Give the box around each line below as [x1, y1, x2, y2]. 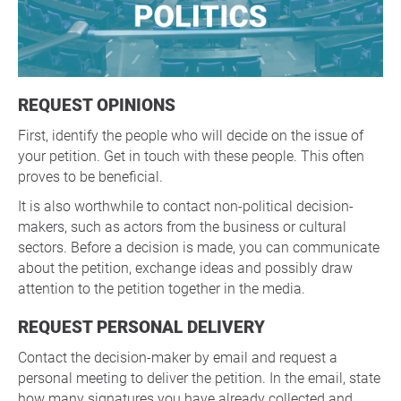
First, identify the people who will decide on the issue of [18, 127, 363, 145]
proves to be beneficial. [18, 168, 163, 186]
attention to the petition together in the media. [18, 280, 305, 298]
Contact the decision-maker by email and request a [18, 349, 337, 367]
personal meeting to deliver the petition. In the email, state [18, 370, 380, 388]
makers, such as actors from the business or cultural [18, 218, 346, 236]
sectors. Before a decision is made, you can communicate [18, 239, 380, 257]
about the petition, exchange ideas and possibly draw [18, 260, 353, 277]
